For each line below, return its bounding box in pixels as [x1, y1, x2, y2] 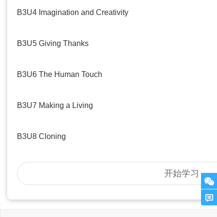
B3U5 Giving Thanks [17, 39, 89, 47]
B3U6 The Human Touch [17, 70, 102, 78]
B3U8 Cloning [17, 132, 66, 140]
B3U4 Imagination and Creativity [17, 8, 128, 16]
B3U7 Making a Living [17, 101, 93, 109]
